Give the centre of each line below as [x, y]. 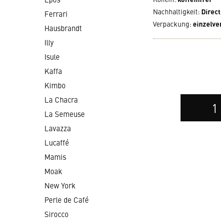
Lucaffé [57, 142]
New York [60, 185]
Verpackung [171, 24]
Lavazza [58, 128]
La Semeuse [65, 114]
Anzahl [191, 118]
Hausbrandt [63, 28]
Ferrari [56, 14]
